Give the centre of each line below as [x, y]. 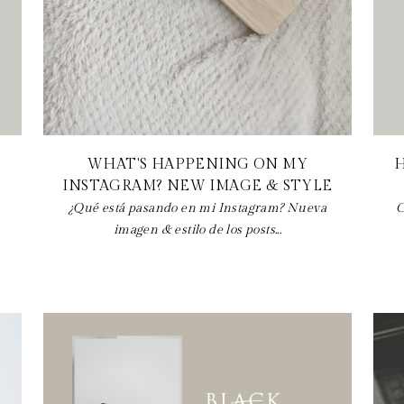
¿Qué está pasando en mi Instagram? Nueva [197, 208]
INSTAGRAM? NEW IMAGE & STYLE [197, 186]
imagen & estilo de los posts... [197, 230]
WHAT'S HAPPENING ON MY [197, 164]
